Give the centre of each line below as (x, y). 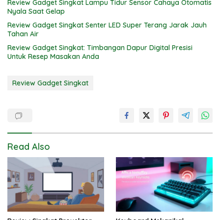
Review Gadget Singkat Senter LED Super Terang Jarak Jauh (107, 25)
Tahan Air (23, 34)
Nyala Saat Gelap (36, 12)
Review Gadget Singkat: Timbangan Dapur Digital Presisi (100, 48)
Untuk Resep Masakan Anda (53, 57)
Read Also (29, 147)
